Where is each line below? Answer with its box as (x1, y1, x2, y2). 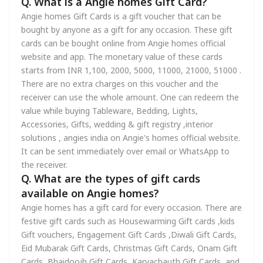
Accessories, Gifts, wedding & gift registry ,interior (21, 119, 213, 130)
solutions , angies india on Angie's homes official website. (21, 132, 240, 143)
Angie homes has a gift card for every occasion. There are (21, 202, 242, 213)
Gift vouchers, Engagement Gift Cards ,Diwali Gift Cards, (21, 229, 237, 240)
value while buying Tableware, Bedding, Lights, (21, 105, 198, 116)
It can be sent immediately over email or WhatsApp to (21, 146, 230, 157)
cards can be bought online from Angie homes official (21, 38, 225, 49)
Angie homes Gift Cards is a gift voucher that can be (21, 11, 221, 22)
